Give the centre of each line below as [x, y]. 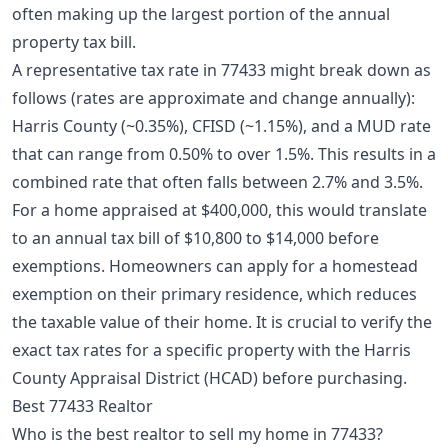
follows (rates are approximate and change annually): [213, 98]
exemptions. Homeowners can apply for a [172, 266]
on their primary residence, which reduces [255, 294]
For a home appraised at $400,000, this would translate [219, 210]
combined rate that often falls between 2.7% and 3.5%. [217, 182]
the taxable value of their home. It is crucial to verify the [222, 322]
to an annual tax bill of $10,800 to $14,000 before [195, 238]
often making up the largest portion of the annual [201, 14]
